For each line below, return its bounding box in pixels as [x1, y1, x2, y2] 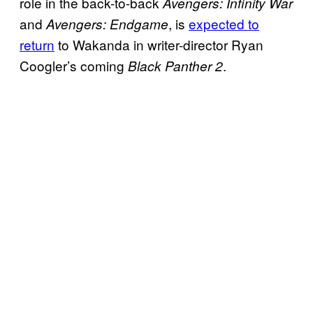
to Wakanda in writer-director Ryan [54, 34, 263, 54]
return [20, 34, 54, 54]
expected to [189, 13, 259, 33]
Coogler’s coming [20, 55, 128, 75]
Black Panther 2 [128, 56, 223, 75]
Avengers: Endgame [46, 14, 168, 33]
